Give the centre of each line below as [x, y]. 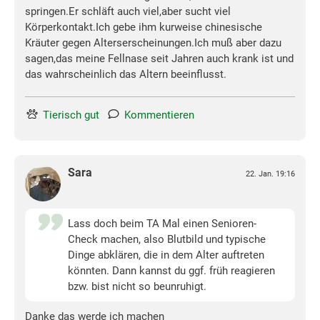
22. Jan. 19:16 [270, 174]
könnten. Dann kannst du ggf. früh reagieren [171, 271]
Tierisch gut [71, 115]
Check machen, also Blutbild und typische [167, 240]
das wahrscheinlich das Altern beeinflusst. [126, 75]
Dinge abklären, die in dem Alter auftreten [166, 255]
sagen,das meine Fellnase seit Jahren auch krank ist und [159, 59]
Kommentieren [159, 115]
